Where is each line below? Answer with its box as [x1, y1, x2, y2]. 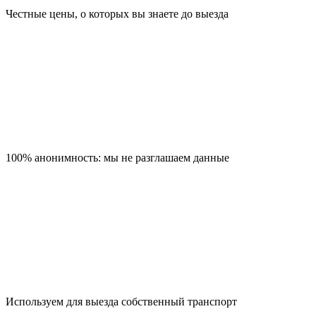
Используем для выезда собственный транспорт [6, 296, 237, 308]
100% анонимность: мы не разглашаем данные [6, 152, 229, 164]
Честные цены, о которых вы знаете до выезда [6, 8, 229, 20]
